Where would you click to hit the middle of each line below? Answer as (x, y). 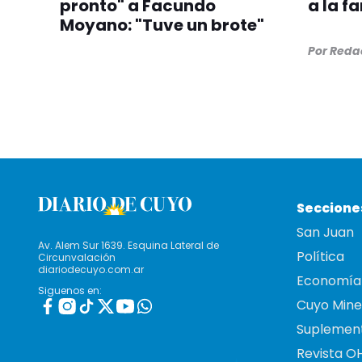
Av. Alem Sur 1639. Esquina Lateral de (128, 246)
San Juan (325, 233)
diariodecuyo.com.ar (91, 270)
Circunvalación (77, 258)
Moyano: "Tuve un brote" (162, 25)
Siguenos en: (70, 291)
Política (320, 257)
